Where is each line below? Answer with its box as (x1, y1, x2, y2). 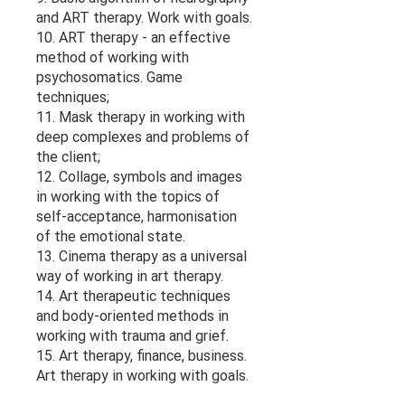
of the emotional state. (36, 227, 185, 245)
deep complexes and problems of (36, 127, 250, 146)
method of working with (36, 48, 189, 66)
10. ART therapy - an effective (36, 28, 231, 46)
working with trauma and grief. (36, 326, 229, 344)
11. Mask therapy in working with (36, 108, 245, 126)
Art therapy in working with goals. (36, 366, 249, 384)
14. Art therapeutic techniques (36, 287, 231, 305)
